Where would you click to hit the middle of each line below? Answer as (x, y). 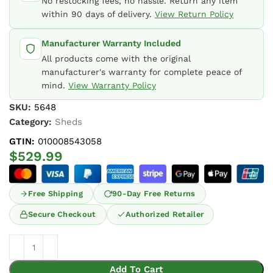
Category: (30, 122)
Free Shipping (55, 194)
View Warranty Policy (112, 86)
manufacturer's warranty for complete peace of (141, 72)
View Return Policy (194, 14)
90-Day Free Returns (154, 194)
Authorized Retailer (165, 214)
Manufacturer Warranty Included (111, 44)
